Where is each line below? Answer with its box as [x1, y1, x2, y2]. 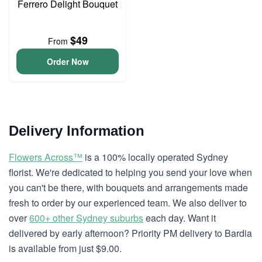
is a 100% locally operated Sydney [82, 150, 228, 164]
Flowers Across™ [9, 150, 82, 164]
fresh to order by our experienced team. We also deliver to [9, 196, 247, 209]
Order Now [46, 56, 89, 67]
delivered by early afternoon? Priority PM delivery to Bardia [9, 226, 252, 240]
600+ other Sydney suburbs [29, 211, 143, 225]
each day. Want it [143, 211, 216, 225]
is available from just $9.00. [9, 242, 122, 255]
